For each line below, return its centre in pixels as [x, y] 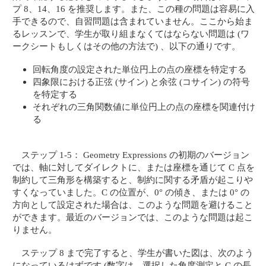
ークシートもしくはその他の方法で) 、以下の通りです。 [127, 46]
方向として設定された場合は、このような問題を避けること [133, 204]
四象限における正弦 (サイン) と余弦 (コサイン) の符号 [141, 82]
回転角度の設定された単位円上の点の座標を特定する [140, 69]
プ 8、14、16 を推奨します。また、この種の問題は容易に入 [134, 8]
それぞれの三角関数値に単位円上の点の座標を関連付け [144, 107]
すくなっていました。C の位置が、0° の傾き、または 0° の [131, 192]
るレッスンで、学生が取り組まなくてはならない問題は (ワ [131, 33]
